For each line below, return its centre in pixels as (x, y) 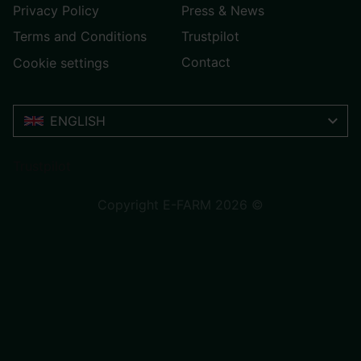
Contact (206, 62)
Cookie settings (61, 63)
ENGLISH (78, 121)
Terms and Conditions (80, 36)
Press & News (223, 10)
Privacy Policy (56, 10)
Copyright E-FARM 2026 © (180, 205)
